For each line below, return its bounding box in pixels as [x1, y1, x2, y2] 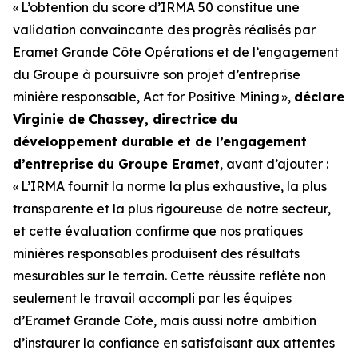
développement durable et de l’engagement [13, 133, 307, 149]
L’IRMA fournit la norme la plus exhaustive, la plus [21, 178, 327, 194]
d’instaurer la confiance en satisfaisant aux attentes [13, 335, 335, 351]
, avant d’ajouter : [220, 156, 328, 172]
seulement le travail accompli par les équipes [13, 290, 292, 306]
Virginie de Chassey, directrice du [13, 111, 237, 127]
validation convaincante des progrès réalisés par [13, 22, 316, 38]
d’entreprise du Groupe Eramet [13, 156, 220, 172]
